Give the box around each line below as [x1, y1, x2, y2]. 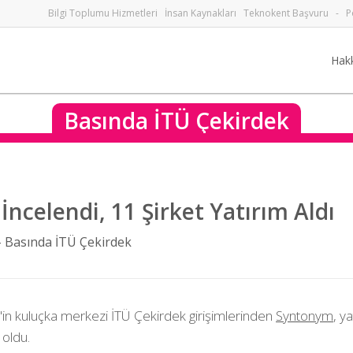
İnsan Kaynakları [165, 6, 236, 20]
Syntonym [276, 307, 333, 325]
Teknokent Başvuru [243, 6, 329, 20]
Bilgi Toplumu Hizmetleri [48, 6, 158, 20]
